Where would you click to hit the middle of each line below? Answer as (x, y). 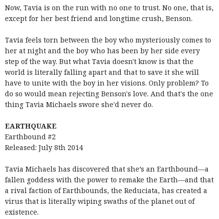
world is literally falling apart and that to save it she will (102, 72)
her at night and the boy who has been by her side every (102, 51)
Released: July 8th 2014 (44, 147)
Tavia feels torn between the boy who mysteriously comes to (108, 40)
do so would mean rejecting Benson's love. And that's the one (109, 94)
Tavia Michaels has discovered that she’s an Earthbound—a (107, 169)
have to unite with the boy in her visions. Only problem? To (107, 83)
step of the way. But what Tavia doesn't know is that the (99, 61)
